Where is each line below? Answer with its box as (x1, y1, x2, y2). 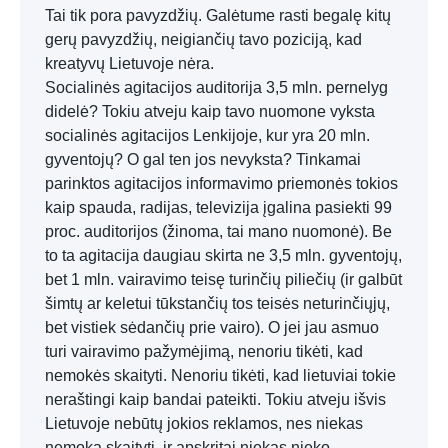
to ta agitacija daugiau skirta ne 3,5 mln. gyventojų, (45, 247, 402, 264)
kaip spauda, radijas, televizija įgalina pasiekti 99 (45, 199, 392, 216)
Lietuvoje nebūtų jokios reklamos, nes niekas (45, 415, 363, 432)
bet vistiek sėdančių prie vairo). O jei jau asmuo (45, 319, 379, 336)
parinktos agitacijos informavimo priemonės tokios (45, 175, 398, 192)
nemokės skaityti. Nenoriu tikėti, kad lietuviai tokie (45, 367, 396, 384)
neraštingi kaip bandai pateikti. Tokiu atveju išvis (45, 391, 386, 408)
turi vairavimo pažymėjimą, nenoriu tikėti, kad (45, 343, 363, 360)
